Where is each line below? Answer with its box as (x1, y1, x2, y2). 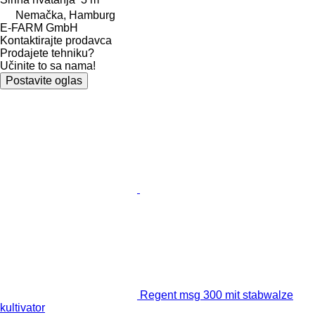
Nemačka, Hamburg (15, 8, 115, 21)
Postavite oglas (6, 74, 82, 86)
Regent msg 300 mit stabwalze (140, 288, 293, 301)
